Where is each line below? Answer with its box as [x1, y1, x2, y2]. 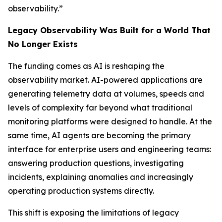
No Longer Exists [8, 39, 78, 49]
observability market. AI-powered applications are [8, 75, 203, 85]
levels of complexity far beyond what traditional [8, 103, 192, 112]
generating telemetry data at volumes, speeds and [8, 89, 204, 99]
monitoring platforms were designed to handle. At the [8, 116, 212, 126]
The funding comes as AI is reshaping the [8, 61, 165, 71]
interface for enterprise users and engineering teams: [8, 144, 211, 154]
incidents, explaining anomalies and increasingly [8, 172, 193, 182]
